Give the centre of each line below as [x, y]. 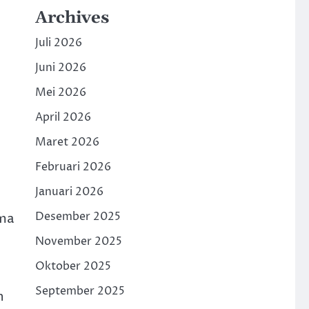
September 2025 [80, 291]
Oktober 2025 [73, 266]
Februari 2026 [73, 167]
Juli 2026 [58, 43]
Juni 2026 [60, 68]
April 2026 [63, 117]
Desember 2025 [78, 217]
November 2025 [78, 241]
